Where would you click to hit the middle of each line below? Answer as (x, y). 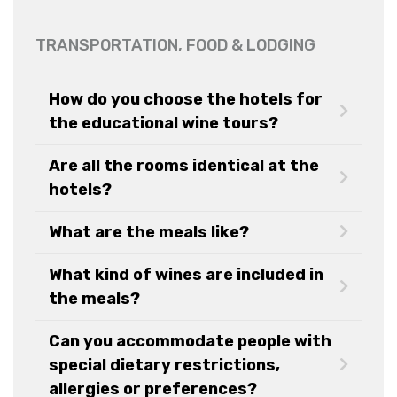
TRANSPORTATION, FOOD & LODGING (175, 45)
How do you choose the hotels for (186, 99)
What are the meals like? (149, 232)
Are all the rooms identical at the (184, 165)
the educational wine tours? (167, 123)
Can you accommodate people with (190, 341)
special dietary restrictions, (164, 365)
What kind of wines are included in (186, 274)
